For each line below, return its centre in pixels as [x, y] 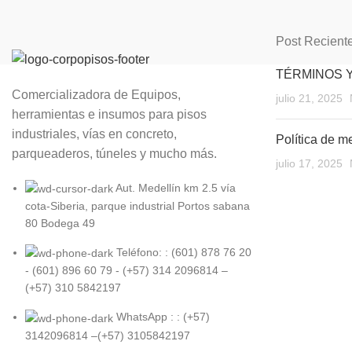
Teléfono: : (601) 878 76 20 [184, 253]
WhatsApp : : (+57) [163, 317]
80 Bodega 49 [60, 224]
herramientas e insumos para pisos [109, 114]
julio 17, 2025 [309, 163]
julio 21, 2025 [309, 98]
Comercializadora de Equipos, [96, 94]
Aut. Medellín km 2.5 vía [176, 187]
